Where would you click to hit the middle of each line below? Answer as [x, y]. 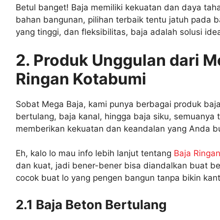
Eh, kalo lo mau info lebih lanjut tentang [95, 153]
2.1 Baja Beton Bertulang [91, 204]
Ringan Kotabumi [81, 79]
